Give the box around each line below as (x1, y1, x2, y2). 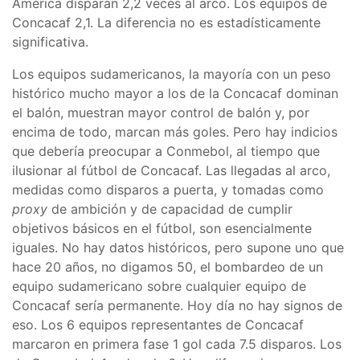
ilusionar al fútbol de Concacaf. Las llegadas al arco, (12, 162, 330, 178)
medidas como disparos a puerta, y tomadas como (12, 181, 324, 198)
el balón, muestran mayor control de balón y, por (12, 104, 309, 121)
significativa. (12, 33, 88, 50)
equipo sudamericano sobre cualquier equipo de (12, 277, 306, 294)
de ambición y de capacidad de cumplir (47, 200, 292, 217)
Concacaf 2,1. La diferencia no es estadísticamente (12, 14, 321, 31)
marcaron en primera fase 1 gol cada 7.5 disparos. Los (12, 335, 342, 352)
